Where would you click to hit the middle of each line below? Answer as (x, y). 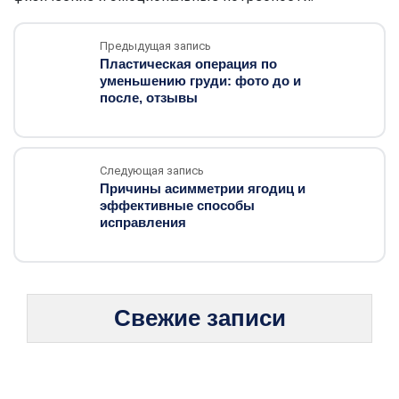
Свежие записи (199, 318)
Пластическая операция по (188, 64)
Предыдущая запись (155, 46)
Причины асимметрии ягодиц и (203, 189)
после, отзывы (149, 98)
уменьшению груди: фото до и (200, 81)
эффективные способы (177, 206)
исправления (143, 223)
